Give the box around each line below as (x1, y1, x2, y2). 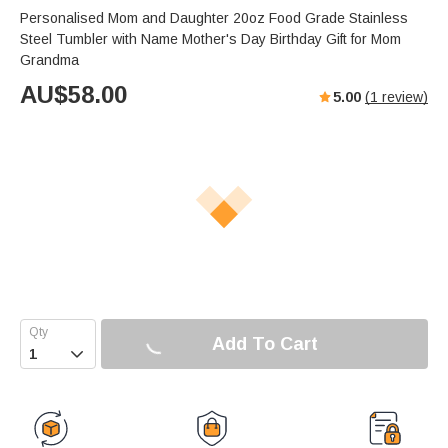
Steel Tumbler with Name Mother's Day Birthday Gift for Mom (20, 31, 401, 48)
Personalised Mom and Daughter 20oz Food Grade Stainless (20, 10, 408, 27)
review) (378, 89, 428, 106)
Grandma (20, 52, 79, 69)
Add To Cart (211, 333, 318, 354)
